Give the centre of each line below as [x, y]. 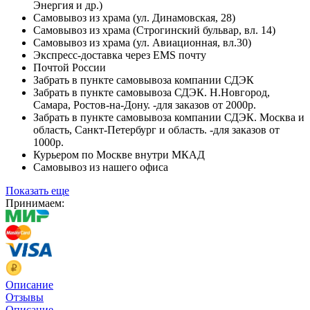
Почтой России [70, 67]
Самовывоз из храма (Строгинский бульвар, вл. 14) [154, 30]
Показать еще [37, 190]
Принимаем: [35, 203]
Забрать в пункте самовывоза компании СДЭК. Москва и [169, 117]
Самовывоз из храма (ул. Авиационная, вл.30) [142, 42]
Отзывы [25, 297]
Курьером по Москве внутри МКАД [119, 154]
